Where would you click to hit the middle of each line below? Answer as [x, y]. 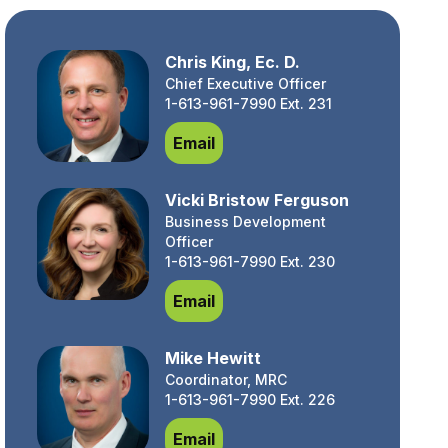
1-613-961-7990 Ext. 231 [249, 103]
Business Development [246, 221]
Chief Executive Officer [246, 83]
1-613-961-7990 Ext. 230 [250, 261]
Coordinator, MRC [226, 379]
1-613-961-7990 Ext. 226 [250, 399]
